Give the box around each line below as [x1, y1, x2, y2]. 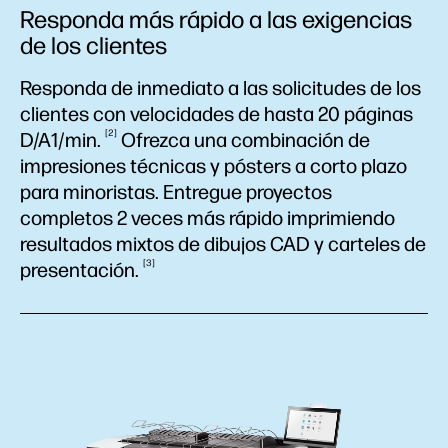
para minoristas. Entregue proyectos [20, 180, 332, 204]
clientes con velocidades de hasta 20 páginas [20, 102, 413, 126]
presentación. [20, 258, 143, 282]
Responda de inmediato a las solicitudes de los [20, 76, 421, 100]
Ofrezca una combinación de [117, 128, 370, 152]
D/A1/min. [20, 128, 105, 152]
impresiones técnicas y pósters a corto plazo [20, 154, 407, 178]
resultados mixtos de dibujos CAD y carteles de [20, 232, 426, 256]
